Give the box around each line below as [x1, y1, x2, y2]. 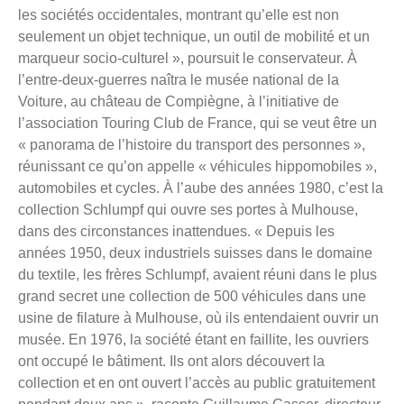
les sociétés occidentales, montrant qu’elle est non [18, 7, 339, 23]
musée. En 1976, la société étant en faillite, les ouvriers [18, 332, 369, 348]
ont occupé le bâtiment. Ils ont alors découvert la [18, 353, 325, 370]
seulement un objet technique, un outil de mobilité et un [18, 29, 370, 45]
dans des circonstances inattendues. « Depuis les [18, 224, 335, 240]
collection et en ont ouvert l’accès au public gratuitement [18, 375, 375, 391]
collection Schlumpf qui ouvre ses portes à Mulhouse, [18, 202, 358, 218]
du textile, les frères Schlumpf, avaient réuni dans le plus [18, 267, 377, 283]
